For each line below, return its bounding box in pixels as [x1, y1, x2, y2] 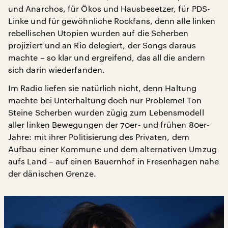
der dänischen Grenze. [8, 168, 96, 178]
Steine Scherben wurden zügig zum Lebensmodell [8, 107, 204, 117]
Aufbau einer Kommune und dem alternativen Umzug [8, 144, 217, 154]
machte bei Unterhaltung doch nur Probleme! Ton [8, 95, 202, 105]
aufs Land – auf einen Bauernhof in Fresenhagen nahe [8, 156, 219, 166]
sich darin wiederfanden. [8, 65, 105, 74]
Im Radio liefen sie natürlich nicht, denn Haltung [8, 83, 196, 93]
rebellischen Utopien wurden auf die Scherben [8, 28, 189, 38]
